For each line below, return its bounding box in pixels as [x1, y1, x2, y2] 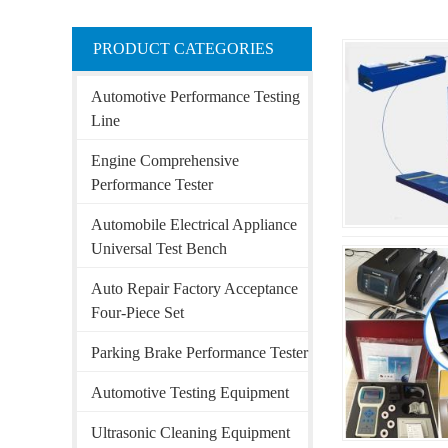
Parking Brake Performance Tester [91, 344, 308, 361]
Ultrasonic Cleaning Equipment [91, 424, 290, 441]
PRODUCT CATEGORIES [93, 40, 274, 57]
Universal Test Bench [91, 240, 227, 257]
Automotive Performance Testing [91, 88, 300, 105]
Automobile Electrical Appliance [91, 216, 297, 233]
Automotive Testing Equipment [91, 384, 289, 401]
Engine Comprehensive [91, 152, 239, 169]
